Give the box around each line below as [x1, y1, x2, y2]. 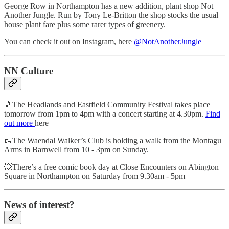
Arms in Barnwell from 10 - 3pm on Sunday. [4, 145, 149, 154]
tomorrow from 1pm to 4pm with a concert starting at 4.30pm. [4, 109, 205, 118]
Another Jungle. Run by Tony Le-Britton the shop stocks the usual [4, 11, 218, 20]
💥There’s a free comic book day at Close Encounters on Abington [4, 162, 219, 171]
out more [4, 118, 35, 127]
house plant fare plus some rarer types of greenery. [4, 20, 166, 29]
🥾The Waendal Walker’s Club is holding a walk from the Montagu [4, 135, 221, 145]
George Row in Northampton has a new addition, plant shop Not [4, 2, 213, 11]
